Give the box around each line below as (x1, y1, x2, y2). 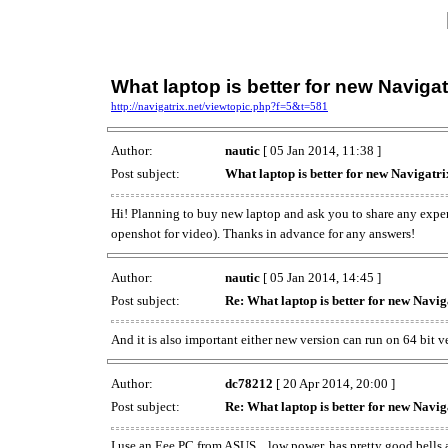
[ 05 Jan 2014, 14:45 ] (260, 269, 381, 285)
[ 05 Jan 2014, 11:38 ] (260, 143, 381, 159)
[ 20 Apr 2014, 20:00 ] (273, 375, 395, 391)
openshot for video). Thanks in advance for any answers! (111, 225, 415, 241)
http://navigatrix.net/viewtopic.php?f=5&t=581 (111, 101, 328, 112)
